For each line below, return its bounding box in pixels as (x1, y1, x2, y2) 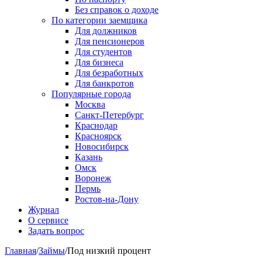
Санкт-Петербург (75, 110, 144, 120)
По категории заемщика (51, 15, 147, 25)
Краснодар (75, 120, 118, 130)
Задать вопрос (28, 226, 84, 236)
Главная (5, 246, 36, 256)
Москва (75, 99, 105, 109)
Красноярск (75, 131, 122, 141)
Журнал (28, 205, 59, 215)
